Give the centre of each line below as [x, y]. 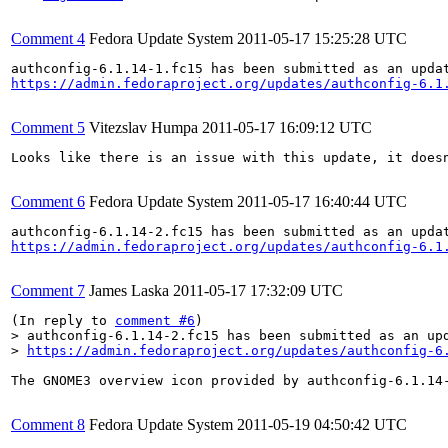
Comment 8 [48, 424]
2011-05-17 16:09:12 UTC [287, 127]
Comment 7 [48, 290]
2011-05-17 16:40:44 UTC [322, 201]
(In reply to [63, 320]
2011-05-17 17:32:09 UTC [258, 290]
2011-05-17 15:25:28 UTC [322, 38]
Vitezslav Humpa [143, 127]
